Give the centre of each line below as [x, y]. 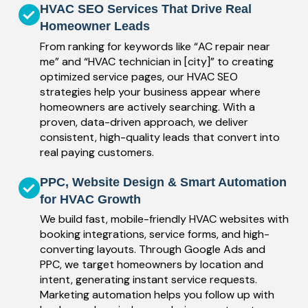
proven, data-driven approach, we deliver [144, 122]
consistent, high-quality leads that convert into [159, 137]
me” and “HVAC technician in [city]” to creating [156, 61]
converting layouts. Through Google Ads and [152, 250]
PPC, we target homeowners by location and [151, 265]
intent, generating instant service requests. [148, 280]
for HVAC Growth [90, 199]
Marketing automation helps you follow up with [157, 295]
